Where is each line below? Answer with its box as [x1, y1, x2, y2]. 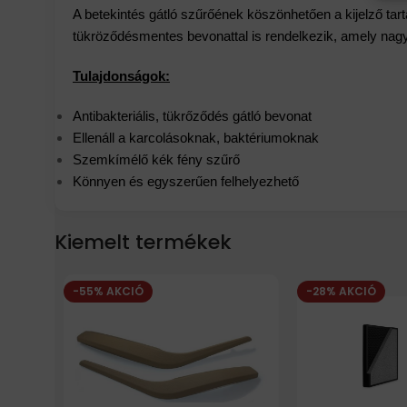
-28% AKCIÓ [305, 283, 376, 299]
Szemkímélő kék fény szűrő [73, 151, 243, 167]
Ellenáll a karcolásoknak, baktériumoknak [73, 129, 319, 145]
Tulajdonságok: [73, 67, 170, 84]
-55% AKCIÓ [73, 283, 144, 299]
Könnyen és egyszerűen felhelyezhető [73, 173, 299, 189]
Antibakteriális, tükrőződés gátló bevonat [73, 107, 312, 124]
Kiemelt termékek [55, 227, 232, 256]
